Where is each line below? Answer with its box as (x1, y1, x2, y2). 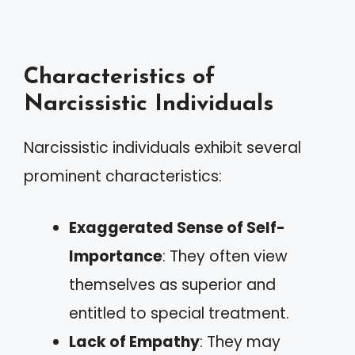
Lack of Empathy (69, 330, 200, 353)
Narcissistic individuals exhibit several (24, 137, 301, 158)
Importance (69, 245, 162, 267)
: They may (200, 330, 281, 353)
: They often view (162, 245, 288, 267)
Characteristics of (24, 66, 215, 89)
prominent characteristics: (24, 166, 222, 187)
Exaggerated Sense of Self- (69, 216, 285, 239)
